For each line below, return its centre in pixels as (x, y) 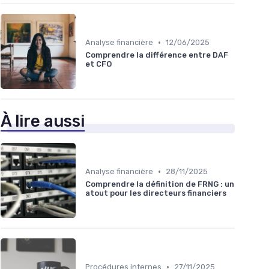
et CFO (98, 64)
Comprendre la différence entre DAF (157, 55)
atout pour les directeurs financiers (156, 193)
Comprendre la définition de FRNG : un (160, 184)
